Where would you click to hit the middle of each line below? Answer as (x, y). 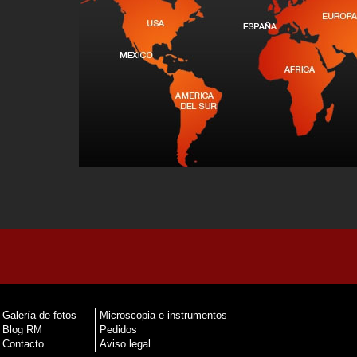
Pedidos (118, 329)
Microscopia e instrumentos (163, 315)
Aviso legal (125, 343)
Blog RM (22, 329)
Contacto (23, 343)
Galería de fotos (39, 315)
